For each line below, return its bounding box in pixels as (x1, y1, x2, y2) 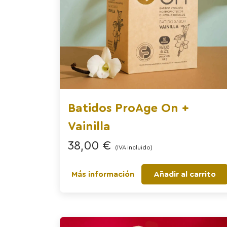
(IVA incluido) (115, 144, 153, 150)
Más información (71, 170, 134, 178)
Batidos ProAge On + (68, 102, 189, 115)
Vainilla (68, 120, 110, 133)
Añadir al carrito (154, 170, 216, 178)
